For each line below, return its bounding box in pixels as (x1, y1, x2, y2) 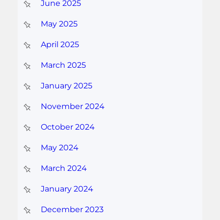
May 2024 (40, 143, 79, 153)
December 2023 (40, 205, 104, 215)
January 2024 (40, 184, 93, 194)
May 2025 (40, 19, 78, 29)
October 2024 (40, 122, 95, 132)
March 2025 (40, 60, 86, 70)
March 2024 (40, 164, 87, 173)
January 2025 (40, 81, 92, 91)
